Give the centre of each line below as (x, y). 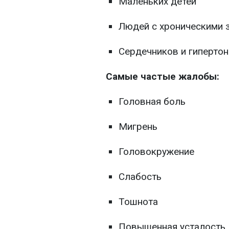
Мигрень (138, 127)
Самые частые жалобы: (163, 77)
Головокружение (156, 152)
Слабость (140, 177)
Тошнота (138, 202)
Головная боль (152, 102)
